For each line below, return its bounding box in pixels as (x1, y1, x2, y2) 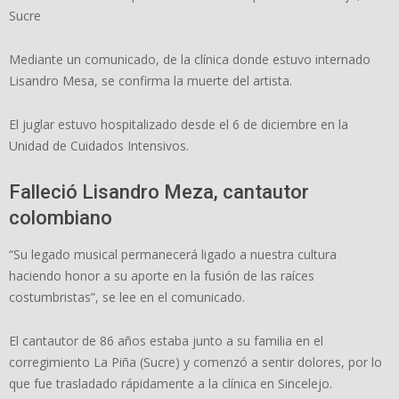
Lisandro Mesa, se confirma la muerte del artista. (9, 71, 292, 89)
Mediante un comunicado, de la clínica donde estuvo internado (9, 50, 370, 68)
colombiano (9, 206, 117, 229)
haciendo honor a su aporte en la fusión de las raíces (9, 266, 314, 284)
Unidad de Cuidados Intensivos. (9, 136, 189, 154)
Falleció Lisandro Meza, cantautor (9, 180, 309, 203)
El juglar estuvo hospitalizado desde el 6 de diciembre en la (9, 115, 348, 133)
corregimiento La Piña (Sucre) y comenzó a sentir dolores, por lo (9, 353, 382, 370)
